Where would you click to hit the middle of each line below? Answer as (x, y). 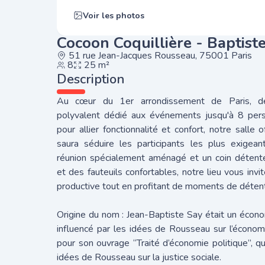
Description (91, 79)
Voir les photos (114, 15)
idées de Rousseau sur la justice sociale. (139, 257)
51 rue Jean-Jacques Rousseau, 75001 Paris (160, 56)
